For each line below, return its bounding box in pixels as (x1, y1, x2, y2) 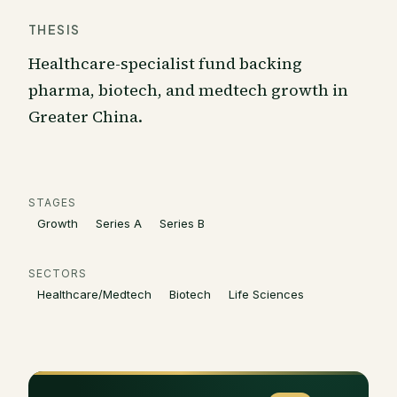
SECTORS (28, 267, 87, 280)
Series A (96, 216, 142, 230)
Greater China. (28, 105, 143, 128)
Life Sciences (229, 287, 304, 301)
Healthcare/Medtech (37, 287, 152, 301)
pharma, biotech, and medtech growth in (28, 79, 348, 101)
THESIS (28, 21, 81, 37)
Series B (160, 216, 205, 230)
